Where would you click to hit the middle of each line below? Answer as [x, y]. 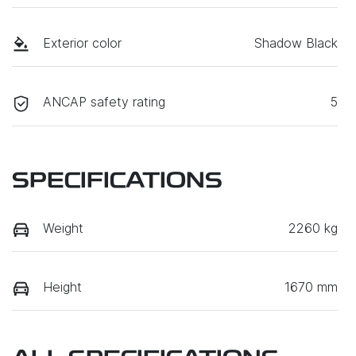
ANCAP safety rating [104, 102]
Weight [63, 228]
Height [62, 286]
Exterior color [82, 43]
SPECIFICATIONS [117, 182]
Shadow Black [296, 43]
